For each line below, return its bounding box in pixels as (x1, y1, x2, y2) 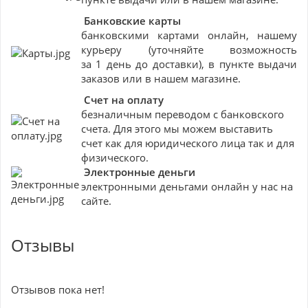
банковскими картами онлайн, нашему (81, 28, 297, 42)
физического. (81, 151, 148, 164)
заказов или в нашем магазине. (81, 71, 241, 85)
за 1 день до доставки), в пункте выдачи (81, 57, 297, 71)
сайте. (81, 194, 111, 208)
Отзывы (11, 234, 74, 256)
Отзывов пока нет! (11, 283, 104, 296)
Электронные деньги (81, 165, 195, 179)
